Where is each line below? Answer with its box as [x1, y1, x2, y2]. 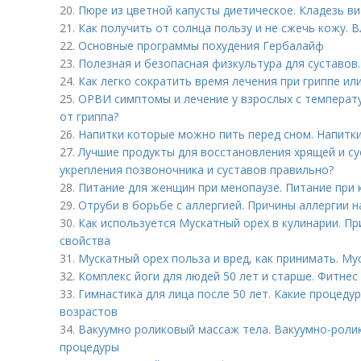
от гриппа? [60, 109, 118, 124]
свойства [60, 233, 110, 248]
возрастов [60, 304, 118, 319]
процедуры [60, 339, 119, 355]
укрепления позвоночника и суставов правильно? [60, 162, 334, 177]
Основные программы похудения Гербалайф [78, 38, 324, 53]
